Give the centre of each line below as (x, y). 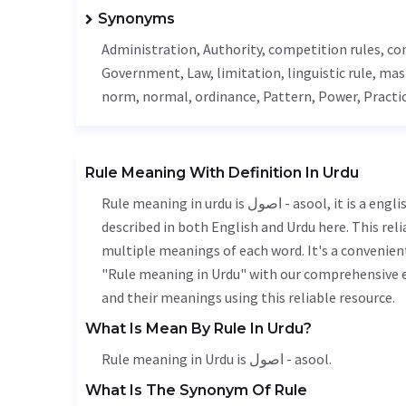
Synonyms (136, 19)
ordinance (226, 96)
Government (141, 72)
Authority (232, 49)
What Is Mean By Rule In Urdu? (198, 329)
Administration (149, 49)
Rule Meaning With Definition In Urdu (222, 173)
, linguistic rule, (330, 72)
